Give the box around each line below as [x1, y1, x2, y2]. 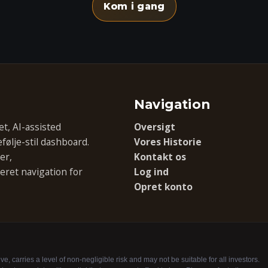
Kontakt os [134, 150, 186, 163]
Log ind [134, 165, 169, 178]
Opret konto [134, 180, 193, 193]
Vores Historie [134, 135, 202, 148]
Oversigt [134, 120, 175, 133]
